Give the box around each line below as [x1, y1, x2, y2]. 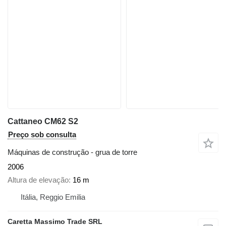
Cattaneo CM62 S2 [8, 117, 78, 126]
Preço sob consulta [8, 130, 76, 139]
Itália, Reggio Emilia [21, 193, 85, 202]
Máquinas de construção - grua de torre [8, 147, 137, 156]
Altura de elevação [8, 176, 69, 185]
